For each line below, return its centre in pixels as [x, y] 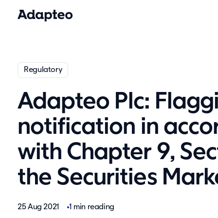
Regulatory [43, 70]
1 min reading [92, 207]
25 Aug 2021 [39, 207]
